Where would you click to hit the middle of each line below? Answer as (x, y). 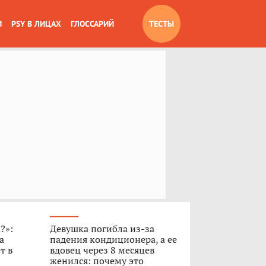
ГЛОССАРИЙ (92, 24)
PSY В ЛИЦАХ (36, 24)
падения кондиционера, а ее (113, 239)
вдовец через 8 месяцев (102, 250)
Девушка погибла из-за (102, 229)
